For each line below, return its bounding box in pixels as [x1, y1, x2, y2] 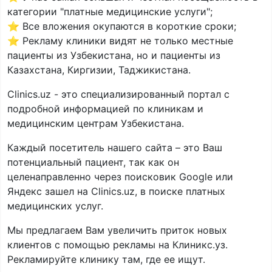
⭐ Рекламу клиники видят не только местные [7, 35, 233, 47]
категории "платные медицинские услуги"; [7, 5, 212, 18]
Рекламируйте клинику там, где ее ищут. [7, 253, 205, 266]
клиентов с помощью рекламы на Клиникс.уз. [7, 239, 228, 251]
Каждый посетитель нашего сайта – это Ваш [7, 141, 222, 154]
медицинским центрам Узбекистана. [7, 117, 184, 130]
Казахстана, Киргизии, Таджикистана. [7, 64, 191, 76]
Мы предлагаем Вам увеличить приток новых [7, 224, 227, 237]
